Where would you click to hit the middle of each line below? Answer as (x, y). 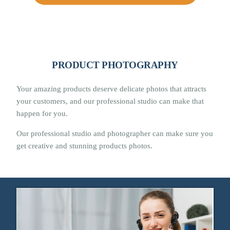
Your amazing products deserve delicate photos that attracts (112, 89)
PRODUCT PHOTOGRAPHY (115, 65)
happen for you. (42, 113)
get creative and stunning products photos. (85, 146)
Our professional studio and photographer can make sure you (115, 133)
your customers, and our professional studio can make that (110, 101)
